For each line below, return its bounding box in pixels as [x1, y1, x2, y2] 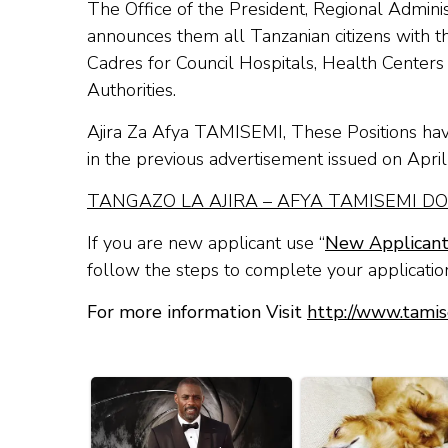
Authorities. [87, 78, 176, 102]
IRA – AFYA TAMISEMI [228, 189, 422, 213]
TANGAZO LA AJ [87, 189, 228, 213]
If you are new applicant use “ [87, 231, 325, 255]
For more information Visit [87, 300, 307, 324]
